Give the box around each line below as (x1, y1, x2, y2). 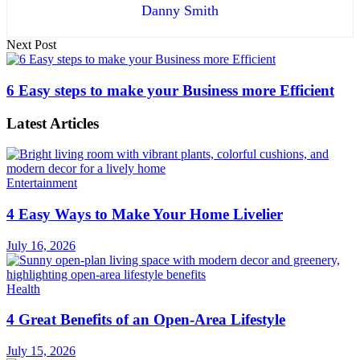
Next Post (6, 38, 56, 52)
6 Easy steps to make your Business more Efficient (6, 81, 334, 99)
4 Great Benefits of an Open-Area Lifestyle (6, 311, 285, 329)
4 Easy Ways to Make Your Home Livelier (6, 206, 283, 223)
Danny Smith (141, 2, 219, 19)
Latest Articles (6, 114, 99, 132)
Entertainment (6, 176, 77, 190)
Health (6, 281, 40, 296)
